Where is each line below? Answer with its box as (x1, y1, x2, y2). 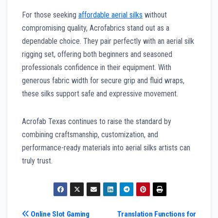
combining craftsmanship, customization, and (22, 129, 158, 139)
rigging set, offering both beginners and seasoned (22, 49, 172, 59)
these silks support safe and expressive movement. (22, 89, 178, 98)
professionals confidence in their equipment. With (22, 62, 171, 72)
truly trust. (22, 156, 53, 165)
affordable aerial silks (78, 10, 143, 19)
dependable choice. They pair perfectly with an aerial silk (22, 36, 194, 46)
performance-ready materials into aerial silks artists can (22, 143, 190, 152)
